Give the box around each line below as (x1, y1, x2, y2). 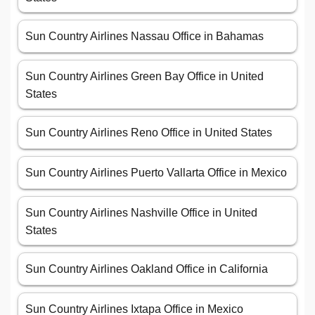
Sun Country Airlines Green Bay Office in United (25, 70, 264, 83)
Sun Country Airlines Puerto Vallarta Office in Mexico (25, 167, 287, 179)
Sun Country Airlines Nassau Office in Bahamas (25, 30, 264, 43)
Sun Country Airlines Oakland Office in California (25, 263, 268, 276)
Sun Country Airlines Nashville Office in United (25, 207, 257, 219)
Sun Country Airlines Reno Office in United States (25, 127, 272, 139)
